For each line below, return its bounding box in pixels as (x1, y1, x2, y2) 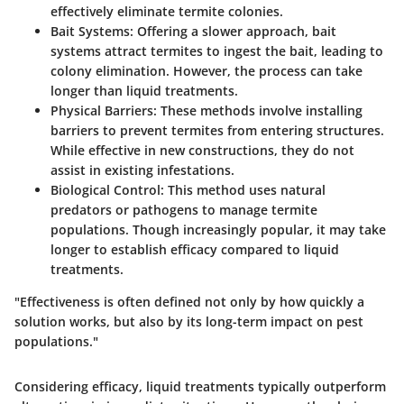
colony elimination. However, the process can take (50, 61, 363, 79)
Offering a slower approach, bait (133, 22, 336, 40)
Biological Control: (50, 180, 164, 198)
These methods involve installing (157, 101, 363, 119)
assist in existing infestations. (50, 161, 234, 179)
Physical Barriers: (50, 101, 157, 119)
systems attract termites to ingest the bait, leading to (50, 41, 383, 60)
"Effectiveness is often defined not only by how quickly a (14, 292, 364, 310)
